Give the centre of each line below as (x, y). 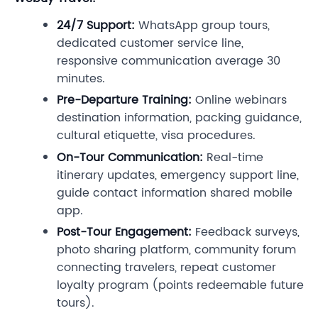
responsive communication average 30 (169, 61)
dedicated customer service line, (150, 43)
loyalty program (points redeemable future (180, 286)
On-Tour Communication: (130, 157)
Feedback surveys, (246, 232)
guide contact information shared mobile (175, 193)
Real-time (233, 157)
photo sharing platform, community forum (176, 250)
